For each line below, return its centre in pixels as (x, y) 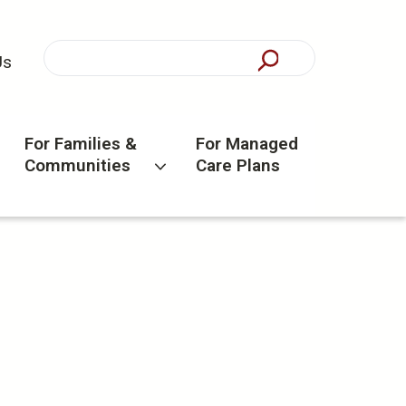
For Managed (247, 144)
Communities (77, 166)
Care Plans (238, 166)
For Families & (80, 144)
